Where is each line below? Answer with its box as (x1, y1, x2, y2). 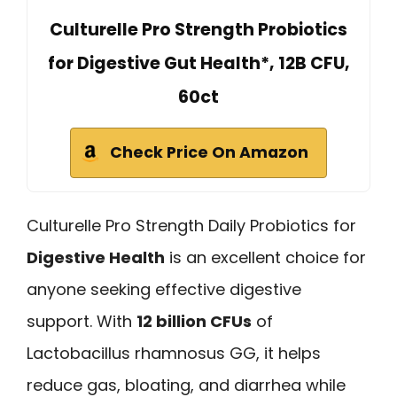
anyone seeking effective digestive (27, 277, 301, 300)
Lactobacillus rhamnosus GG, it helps (27, 341, 321, 364)
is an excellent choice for (165, 245, 366, 269)
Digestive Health (27, 245, 165, 269)
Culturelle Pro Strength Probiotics (50, 17, 347, 42)
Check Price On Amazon (110, 141, 308, 163)
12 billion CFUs (136, 309, 252, 332)
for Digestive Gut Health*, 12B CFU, (47, 51, 350, 75)
